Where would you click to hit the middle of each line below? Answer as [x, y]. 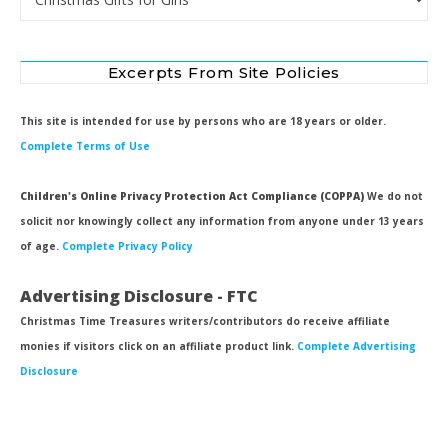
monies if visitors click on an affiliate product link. [158, 346]
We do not [393, 196]
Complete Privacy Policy [127, 246]
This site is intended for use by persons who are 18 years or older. [203, 121]
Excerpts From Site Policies [224, 73]
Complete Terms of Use [85, 146]
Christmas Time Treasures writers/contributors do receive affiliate [205, 321]
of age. [41, 246]
